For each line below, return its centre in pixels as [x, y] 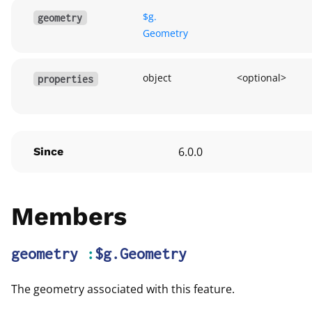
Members [69, 217]
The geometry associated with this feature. [123, 289]
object [157, 78]
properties [66, 79]
